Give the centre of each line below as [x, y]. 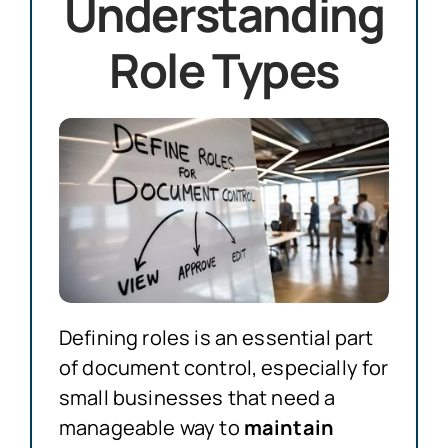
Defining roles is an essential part [216, 337]
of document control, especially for [223, 367]
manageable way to [151, 427]
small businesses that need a [197, 397]
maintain [289, 427]
